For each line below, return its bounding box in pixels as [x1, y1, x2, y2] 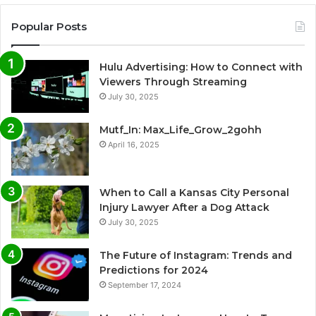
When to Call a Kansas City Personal [99, 186, 289, 199]
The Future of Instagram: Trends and [99, 249, 292, 262]
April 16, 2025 [108, 140, 159, 150]
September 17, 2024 [108, 280, 181, 290]
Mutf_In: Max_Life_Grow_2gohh [99, 123, 262, 136]
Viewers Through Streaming [99, 75, 247, 88]
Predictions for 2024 [99, 264, 208, 276]
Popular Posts [11, 20, 87, 33]
